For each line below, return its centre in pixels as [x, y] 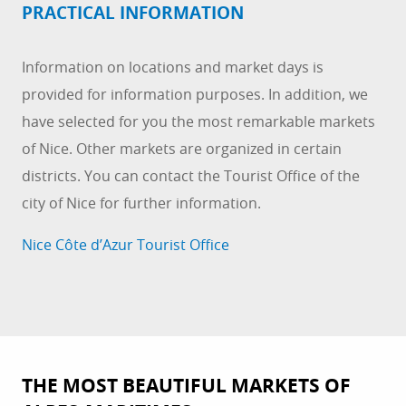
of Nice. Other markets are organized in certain [182, 149]
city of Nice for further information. [141, 203]
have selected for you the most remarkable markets [198, 122]
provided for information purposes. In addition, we [195, 95]
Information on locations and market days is [173, 68]
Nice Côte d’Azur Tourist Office [126, 245]
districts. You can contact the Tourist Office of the [191, 176]
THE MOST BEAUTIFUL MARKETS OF [186, 386]
